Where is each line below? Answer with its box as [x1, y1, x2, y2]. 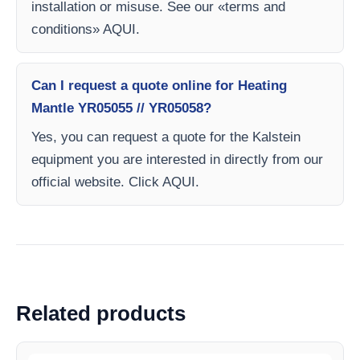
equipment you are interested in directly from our [31, 152, 323, 167]
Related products [16, 301, 186, 325]
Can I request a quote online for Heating [31, 78, 287, 93]
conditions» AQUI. [31, 22, 140, 37]
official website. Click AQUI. [31, 174, 199, 190]
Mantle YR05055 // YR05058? [31, 100, 211, 116]
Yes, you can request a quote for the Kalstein [31, 129, 301, 145]
